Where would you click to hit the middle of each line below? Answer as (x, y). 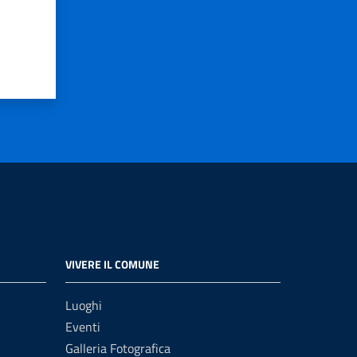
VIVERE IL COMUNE (112, 264)
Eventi (83, 327)
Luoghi (84, 305)
